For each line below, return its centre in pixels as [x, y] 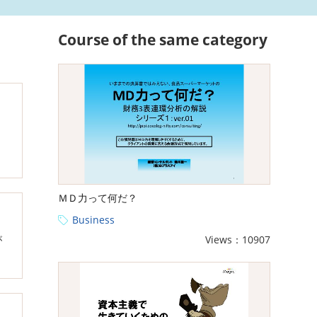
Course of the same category [163, 39]
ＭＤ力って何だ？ [98, 197]
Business [93, 219]
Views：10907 [238, 239]
